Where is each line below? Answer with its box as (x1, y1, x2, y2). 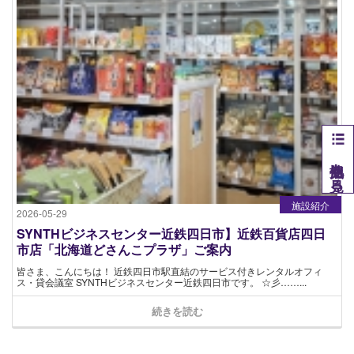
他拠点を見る (328, 153, 348, 185)
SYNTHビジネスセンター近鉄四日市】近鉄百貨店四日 (17, 224, 326, 243)
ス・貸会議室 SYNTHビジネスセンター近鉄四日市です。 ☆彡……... (17, 274, 307, 288)
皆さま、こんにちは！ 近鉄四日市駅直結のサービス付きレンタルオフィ (17, 263, 322, 277)
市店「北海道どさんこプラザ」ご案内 (17, 239, 232, 258)
